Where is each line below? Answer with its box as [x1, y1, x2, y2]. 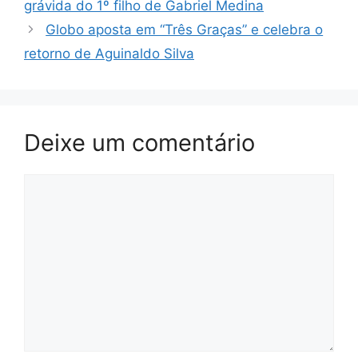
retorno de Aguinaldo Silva [24, 45, 194, 62]
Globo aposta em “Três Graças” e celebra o [46, 21, 324, 38]
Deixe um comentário [24, 128, 255, 157]
